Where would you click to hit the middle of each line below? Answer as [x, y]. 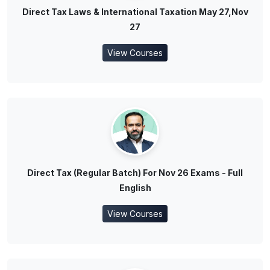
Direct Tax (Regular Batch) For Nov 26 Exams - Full [135, 173]
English [135, 188]
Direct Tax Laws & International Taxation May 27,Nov [135, 12]
